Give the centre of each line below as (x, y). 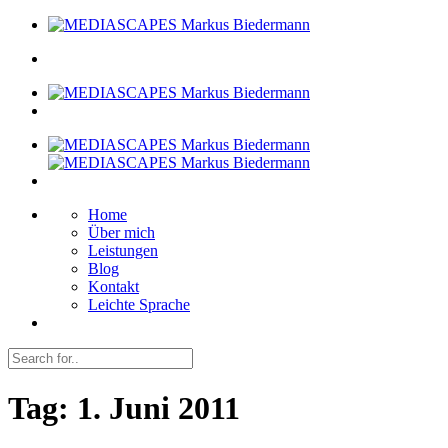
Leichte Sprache (139, 304)
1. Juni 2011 (158, 408)
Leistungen (123, 250)
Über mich (121, 232)
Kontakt (113, 286)
